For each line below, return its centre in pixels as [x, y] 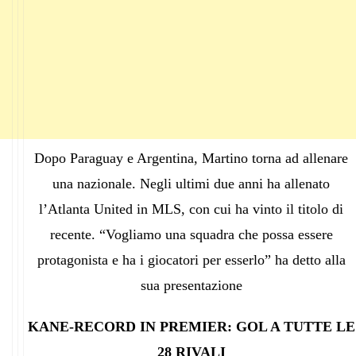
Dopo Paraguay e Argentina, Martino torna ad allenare [191, 158]
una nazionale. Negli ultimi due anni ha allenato [191, 183]
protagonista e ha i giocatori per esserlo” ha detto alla [191, 259]
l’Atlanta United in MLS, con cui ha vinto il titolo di [191, 209]
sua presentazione [191, 285]
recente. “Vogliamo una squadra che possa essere [191, 234]
